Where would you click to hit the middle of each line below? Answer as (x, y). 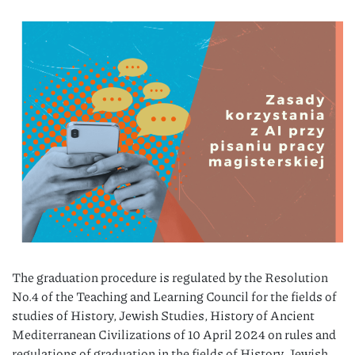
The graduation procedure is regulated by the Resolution (170, 277)
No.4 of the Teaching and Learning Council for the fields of (174, 296)
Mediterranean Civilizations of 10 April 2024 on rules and (174, 334)
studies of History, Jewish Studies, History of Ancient (163, 315)
